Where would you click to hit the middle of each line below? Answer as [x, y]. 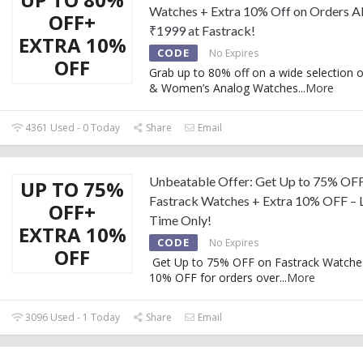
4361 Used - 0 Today [72, 127]
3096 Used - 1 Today [72, 317]
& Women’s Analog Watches [224, 88]
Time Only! [180, 220]
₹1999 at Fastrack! [202, 30]
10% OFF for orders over [214, 277]
